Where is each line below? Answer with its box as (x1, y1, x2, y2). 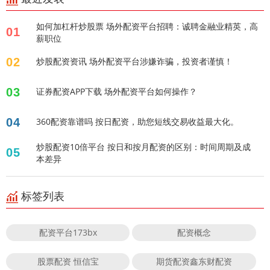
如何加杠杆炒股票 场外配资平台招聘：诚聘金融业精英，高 (36, 20, 258, 32)
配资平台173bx (39, 226, 97, 238)
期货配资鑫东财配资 (156, 255, 233, 267)
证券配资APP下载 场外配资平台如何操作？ (36, 85, 197, 97)
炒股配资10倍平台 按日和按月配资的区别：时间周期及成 (36, 140, 251, 152)
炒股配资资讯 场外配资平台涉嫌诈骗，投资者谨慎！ (36, 55, 233, 67)
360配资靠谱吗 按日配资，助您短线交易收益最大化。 (36, 115, 239, 127)
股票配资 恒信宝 (37, 255, 99, 267)
